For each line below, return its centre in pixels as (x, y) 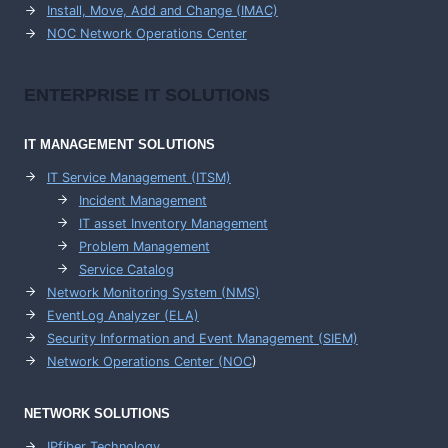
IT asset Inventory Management (173, 223)
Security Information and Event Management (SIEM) (202, 338)
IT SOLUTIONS (207, 95)
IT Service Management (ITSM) (138, 177)
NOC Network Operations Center (146, 33)
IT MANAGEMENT (81, 144)
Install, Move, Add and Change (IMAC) (162, 10)
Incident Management (142, 200)
